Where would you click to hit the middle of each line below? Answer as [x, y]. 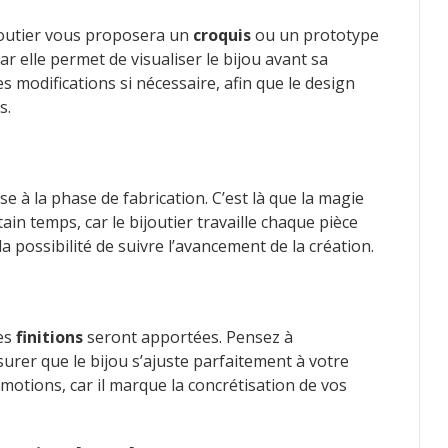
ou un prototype [315, 34]
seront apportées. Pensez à [188, 336]
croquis [222, 34]
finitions [49, 336]
